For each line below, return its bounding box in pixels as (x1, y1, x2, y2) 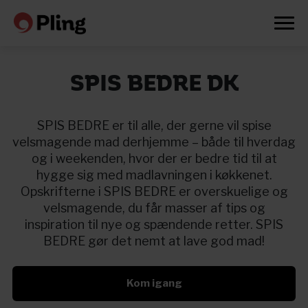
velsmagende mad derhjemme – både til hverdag (12, 135, 296, 149)
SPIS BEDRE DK (69, 74, 239, 96)
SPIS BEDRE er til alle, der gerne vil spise (36, 118, 272, 133)
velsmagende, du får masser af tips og (43, 201, 265, 215)
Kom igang (126, 277, 182, 289)
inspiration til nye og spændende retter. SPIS (25, 217, 283, 232)
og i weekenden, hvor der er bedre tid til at (31, 151, 277, 166)
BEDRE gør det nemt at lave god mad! (43, 234, 265, 248)
